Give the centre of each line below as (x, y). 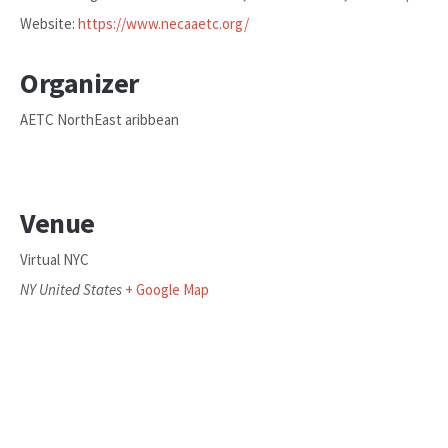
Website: (47, 24)
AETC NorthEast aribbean (99, 120)
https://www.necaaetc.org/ (163, 24)
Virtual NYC (54, 260)
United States (80, 290)
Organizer (79, 83)
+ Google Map (167, 290)
